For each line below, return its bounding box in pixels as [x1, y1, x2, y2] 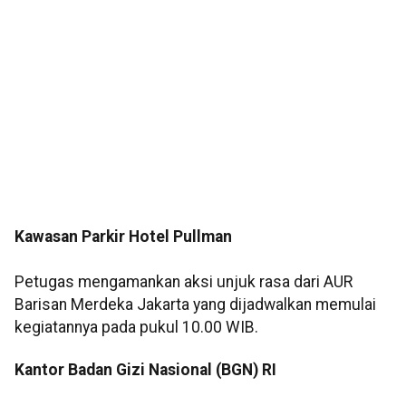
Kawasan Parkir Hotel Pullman [14, 227, 232, 246]
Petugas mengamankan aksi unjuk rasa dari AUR [14, 273, 353, 292]
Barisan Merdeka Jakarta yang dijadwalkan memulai [14, 295, 376, 314]
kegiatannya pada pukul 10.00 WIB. [14, 318, 258, 337]
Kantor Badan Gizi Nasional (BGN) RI [14, 361, 276, 380]
